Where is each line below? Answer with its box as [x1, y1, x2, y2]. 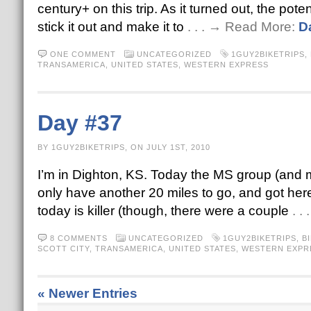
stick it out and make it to [37, 19, 187, 34]
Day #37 [37, 110, 122, 135]
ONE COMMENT [49, 50, 116, 58]
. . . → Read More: [187, 19, 299, 34]
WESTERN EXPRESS [183, 60, 269, 69]
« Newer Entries [37, 286, 137, 301]
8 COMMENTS [49, 234, 108, 242]
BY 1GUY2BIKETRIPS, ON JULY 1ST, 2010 [37, 143, 210, 151]
